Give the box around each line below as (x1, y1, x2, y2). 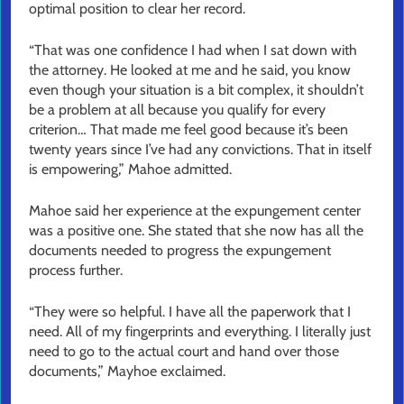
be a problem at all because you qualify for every (29, 101, 326, 119)
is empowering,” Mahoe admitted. (29, 161, 232, 179)
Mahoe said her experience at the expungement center (29, 202, 361, 220)
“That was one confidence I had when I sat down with (29, 41, 357, 60)
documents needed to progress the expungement (29, 242, 331, 260)
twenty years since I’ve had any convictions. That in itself (29, 141, 372, 159)
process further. (29, 262, 123, 280)
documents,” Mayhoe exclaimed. (29, 363, 225, 381)
